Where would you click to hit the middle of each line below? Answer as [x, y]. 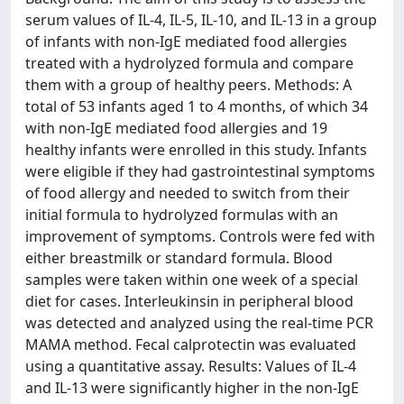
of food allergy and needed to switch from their [188, 193]
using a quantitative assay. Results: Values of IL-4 [191, 366]
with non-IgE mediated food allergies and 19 [176, 128]
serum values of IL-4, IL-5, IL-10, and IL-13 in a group [201, 20]
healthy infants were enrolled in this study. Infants [196, 150]
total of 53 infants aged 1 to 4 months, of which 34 [197, 106]
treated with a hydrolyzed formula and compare [189, 63]
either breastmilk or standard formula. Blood [179, 258]
